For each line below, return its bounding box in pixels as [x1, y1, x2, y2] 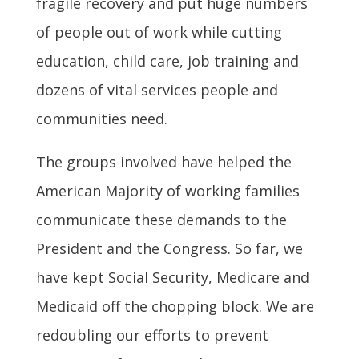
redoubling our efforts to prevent [35, 325, 268, 345]
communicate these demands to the [35, 209, 287, 229]
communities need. [35, 108, 167, 128]
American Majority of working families [35, 180, 300, 200]
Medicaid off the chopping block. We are [35, 296, 314, 316]
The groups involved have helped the [35, 151, 292, 171]
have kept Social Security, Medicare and [35, 267, 309, 287]
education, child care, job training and [35, 50, 299, 71]
